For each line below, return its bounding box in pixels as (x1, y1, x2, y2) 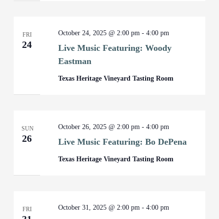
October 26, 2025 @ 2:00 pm (58, 123, 140, 131)
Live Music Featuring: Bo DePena (58, 137, 187, 147)
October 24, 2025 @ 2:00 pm (58, 29, 140, 37)
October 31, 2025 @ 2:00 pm (58, 204, 140, 211)
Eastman (58, 56, 92, 66)
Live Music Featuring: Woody (58, 43, 172, 53)
